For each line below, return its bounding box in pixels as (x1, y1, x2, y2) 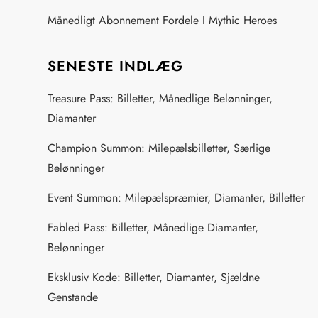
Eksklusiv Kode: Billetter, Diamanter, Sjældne (48, 269, 261, 285)
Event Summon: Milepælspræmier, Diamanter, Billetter (48, 190, 305, 206)
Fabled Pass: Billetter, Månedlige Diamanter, (48, 219, 259, 236)
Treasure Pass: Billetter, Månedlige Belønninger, (48, 90, 273, 106)
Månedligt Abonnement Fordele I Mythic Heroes (48, 12, 278, 28)
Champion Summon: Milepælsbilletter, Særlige (48, 140, 271, 156)
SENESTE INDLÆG (48, 56, 184, 77)
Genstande (48, 289, 99, 305)
